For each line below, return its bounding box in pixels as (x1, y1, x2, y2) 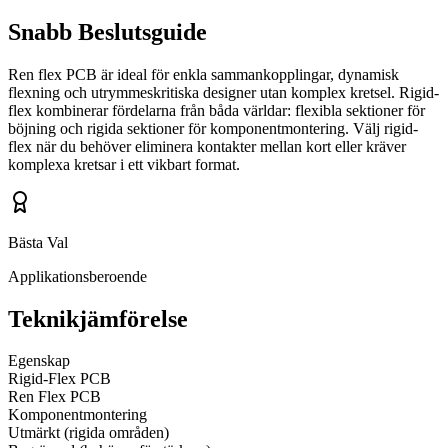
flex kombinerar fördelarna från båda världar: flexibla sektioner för (8, 101, 425, 119)
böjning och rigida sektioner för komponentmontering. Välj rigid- (8, 119, 418, 137)
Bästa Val (8, 233, 68, 251)
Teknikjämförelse (8, 305, 188, 332)
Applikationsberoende (8, 267, 147, 285)
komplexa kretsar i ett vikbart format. (8, 155, 240, 173)
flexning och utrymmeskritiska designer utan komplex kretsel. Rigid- (8, 83, 439, 101)
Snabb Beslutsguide (8, 18, 207, 45)
